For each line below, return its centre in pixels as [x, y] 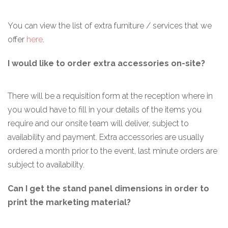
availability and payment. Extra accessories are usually [106, 137]
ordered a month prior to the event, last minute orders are [112, 151]
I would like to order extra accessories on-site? [106, 63]
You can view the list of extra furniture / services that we [110, 25]
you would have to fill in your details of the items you [105, 109]
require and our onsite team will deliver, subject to [98, 123]
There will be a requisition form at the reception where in [110, 96]
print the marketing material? [69, 202]
